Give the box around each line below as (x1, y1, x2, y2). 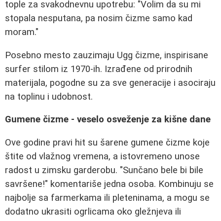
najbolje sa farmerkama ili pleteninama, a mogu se (5, 192, 210, 203)
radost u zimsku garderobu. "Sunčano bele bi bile (5, 164, 203, 176)
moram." (5, 26, 38, 37)
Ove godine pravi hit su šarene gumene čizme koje (5, 137, 210, 148)
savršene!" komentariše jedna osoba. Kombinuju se (5, 178, 214, 189)
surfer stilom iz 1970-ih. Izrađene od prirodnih (5, 63, 192, 74)
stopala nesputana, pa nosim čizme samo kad (5, 12, 192, 24)
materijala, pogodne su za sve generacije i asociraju (5, 77, 216, 88)
